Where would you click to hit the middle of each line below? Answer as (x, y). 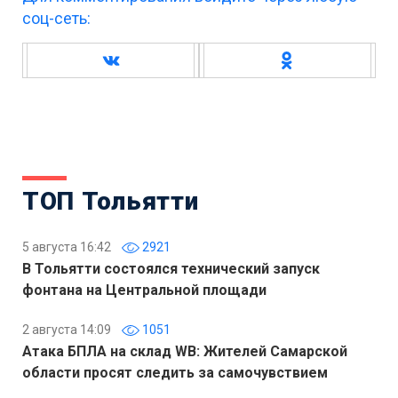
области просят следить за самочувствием (175, 373)
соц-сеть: (56, 18)
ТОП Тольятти (111, 201)
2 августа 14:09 (67, 330)
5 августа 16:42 (67, 247)
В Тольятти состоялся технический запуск (171, 269)
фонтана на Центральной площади (144, 290)
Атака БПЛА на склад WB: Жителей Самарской (185, 351)
